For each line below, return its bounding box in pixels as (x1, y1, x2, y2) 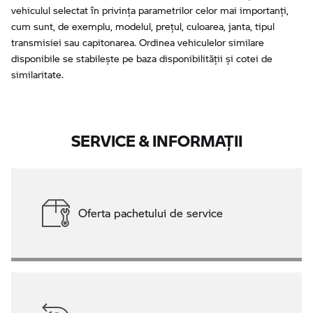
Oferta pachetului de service (78, 204, 223, 221)
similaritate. (11, 66, 64, 82)
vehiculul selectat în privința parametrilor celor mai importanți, (11, 2, 289, 17)
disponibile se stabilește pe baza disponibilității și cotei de (11, 50, 272, 66)
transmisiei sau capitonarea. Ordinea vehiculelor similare (11, 34, 264, 50)
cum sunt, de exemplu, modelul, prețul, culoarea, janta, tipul (11, 18, 275, 34)
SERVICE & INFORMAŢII (71, 121, 242, 152)
